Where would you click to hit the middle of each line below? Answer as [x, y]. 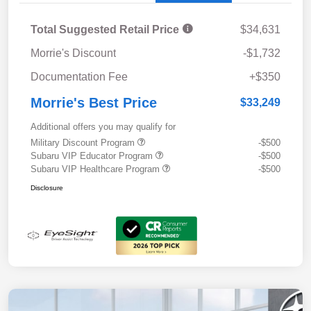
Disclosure [47, 188]
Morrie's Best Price [94, 103]
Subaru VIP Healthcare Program [96, 169]
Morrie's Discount [73, 53]
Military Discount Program [84, 143]
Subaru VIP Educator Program [93, 156]
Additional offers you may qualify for [103, 127]
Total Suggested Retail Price [106, 30]
